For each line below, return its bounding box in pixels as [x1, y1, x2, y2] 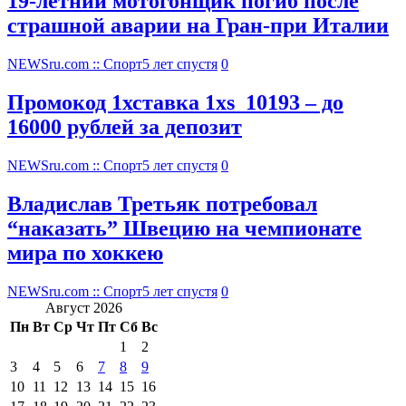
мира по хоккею [7, 240, 163, 265]
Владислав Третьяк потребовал [7, 191, 317, 216]
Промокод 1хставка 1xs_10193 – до [7, 91, 343, 115]
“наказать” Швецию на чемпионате [7, 216, 362, 240]
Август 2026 [45, 299, 122, 315]
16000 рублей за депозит [7, 115, 242, 140]
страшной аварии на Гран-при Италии [7, 14, 389, 38]
